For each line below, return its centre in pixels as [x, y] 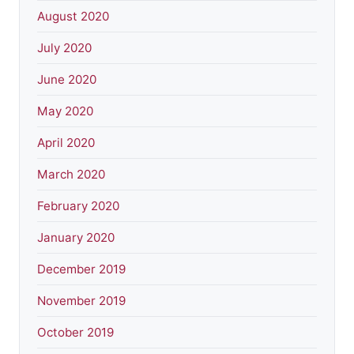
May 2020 [65, 111]
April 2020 [66, 142]
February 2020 [78, 205]
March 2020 [71, 174]
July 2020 [64, 47]
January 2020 [76, 237]
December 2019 [81, 269]
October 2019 [75, 332]
